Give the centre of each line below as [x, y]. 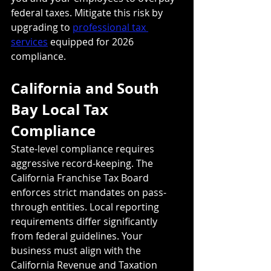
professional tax [110, 27]
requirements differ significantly [85, 221]
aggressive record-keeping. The [83, 163]
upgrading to [42, 27]
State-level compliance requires [84, 149]
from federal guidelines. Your [78, 236]
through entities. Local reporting [86, 207]
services [29, 41]
